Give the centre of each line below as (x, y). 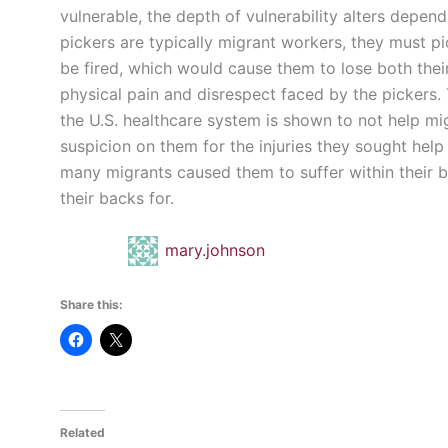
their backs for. (117, 197)
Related (82, 433)
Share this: (91, 305)
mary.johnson (215, 249)
